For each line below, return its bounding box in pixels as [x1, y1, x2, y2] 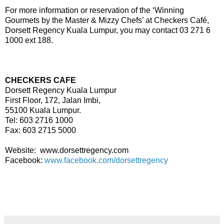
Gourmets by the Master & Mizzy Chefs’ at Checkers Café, [5, 16, 209, 25]
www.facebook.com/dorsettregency [44, 156, 168, 165]
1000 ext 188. [5, 36, 53, 45]
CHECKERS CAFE [5, 76, 76, 85]
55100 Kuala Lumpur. [5, 106, 81, 115]
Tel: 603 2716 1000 [5, 116, 73, 125]
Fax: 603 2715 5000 [5, 126, 76, 135]
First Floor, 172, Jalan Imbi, [5, 96, 100, 105]
